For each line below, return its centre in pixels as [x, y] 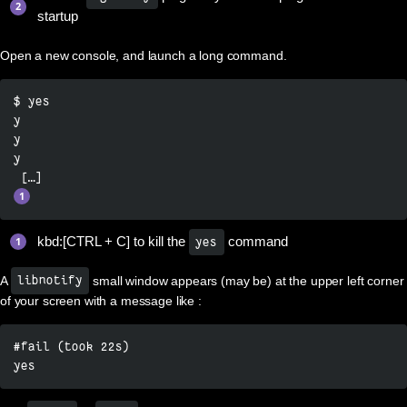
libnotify [50, 281]
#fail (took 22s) [71, 347]
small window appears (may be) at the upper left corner [247, 280]
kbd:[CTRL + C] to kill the [113, 242]
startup [58, 17]
